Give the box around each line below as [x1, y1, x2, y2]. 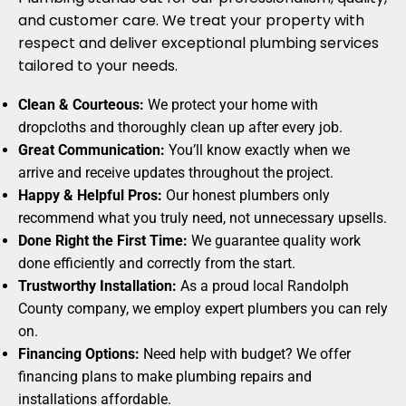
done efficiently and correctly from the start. [18, 255, 295, 273]
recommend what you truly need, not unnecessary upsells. [18, 209, 387, 227]
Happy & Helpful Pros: [18, 187, 162, 205]
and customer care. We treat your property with [18, 10, 364, 32]
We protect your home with [144, 96, 318, 114]
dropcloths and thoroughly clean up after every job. [18, 119, 343, 137]
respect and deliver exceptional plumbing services [18, 33, 379, 54]
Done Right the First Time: [18, 232, 188, 250]
